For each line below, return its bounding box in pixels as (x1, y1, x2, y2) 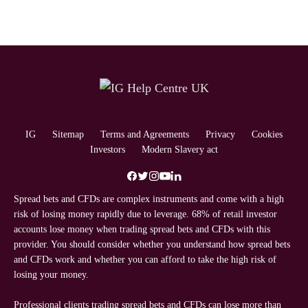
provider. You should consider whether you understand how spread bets (14, 239, 290, 250)
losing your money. (14, 269, 91, 280)
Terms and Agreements (100, 129, 189, 140)
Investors (90, 144, 125, 155)
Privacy (206, 129, 235, 140)
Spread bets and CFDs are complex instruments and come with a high (14, 194, 284, 205)
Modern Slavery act (142, 144, 218, 155)
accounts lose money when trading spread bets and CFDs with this (14, 224, 270, 235)
